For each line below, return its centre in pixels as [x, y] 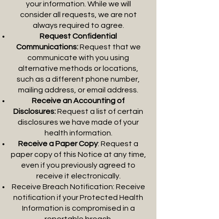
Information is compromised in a [78, 208]
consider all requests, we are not [78, 15]
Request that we [110, 47]
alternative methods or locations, [78, 68]
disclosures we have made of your [78, 122]
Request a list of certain [100, 111]
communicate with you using [78, 58]
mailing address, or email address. [78, 90]
